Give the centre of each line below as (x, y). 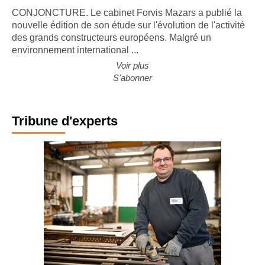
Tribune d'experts (65, 130)
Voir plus (132, 74)
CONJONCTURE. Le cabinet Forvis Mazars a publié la (127, 21)
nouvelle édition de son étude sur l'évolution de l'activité (128, 34)
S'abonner (132, 86)
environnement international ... (75, 59)
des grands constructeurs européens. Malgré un (112, 46)
